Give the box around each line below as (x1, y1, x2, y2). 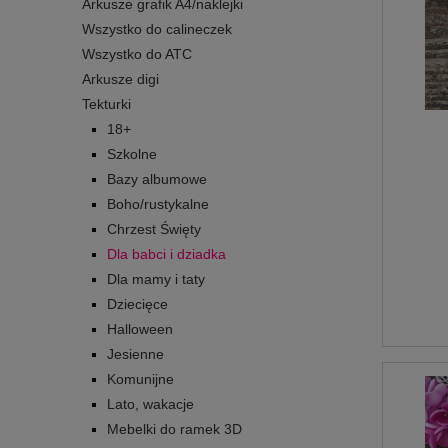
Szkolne (107, 145, 157, 162)
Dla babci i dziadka (107, 245, 226, 262)
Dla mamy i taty (107, 270, 205, 287)
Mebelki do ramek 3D (107, 420, 242, 437)
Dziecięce (107, 295, 168, 312)
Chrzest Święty (107, 220, 201, 237)
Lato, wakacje (107, 395, 194, 412)
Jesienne (107, 345, 164, 362)
